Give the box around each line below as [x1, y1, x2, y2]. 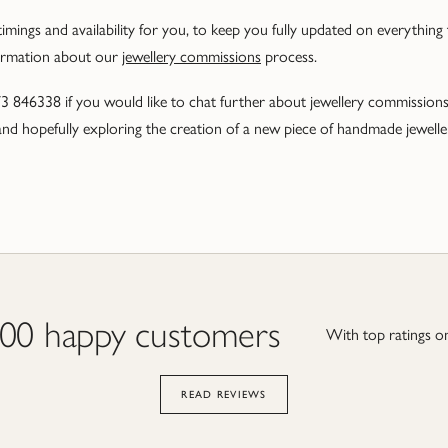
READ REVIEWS [181, 387, 267, 401]
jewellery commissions [122, 47, 261, 67]
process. [261, 47, 317, 67]
